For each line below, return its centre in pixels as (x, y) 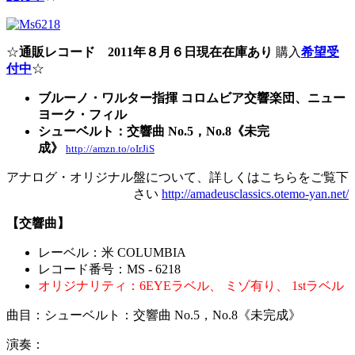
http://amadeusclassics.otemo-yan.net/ (255, 193)
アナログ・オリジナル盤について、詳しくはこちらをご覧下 (177, 177)
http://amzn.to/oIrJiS (110, 148)
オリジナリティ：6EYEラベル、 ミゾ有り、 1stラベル (191, 285)
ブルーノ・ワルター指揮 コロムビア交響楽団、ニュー (192, 97)
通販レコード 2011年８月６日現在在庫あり (146, 52)
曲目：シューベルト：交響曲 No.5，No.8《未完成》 (154, 315)
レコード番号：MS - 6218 (109, 269)
